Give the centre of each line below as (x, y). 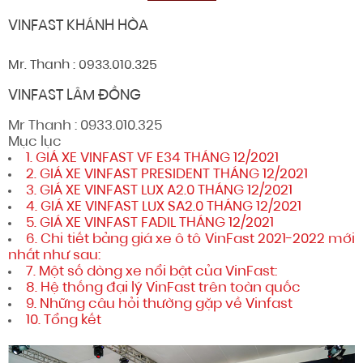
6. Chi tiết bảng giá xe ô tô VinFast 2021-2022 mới (191, 239)
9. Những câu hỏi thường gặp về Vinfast (159, 304)
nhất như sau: (54, 256)
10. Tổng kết (64, 320)
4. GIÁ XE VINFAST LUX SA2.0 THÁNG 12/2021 (164, 207)
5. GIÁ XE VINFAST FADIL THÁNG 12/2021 (150, 223)
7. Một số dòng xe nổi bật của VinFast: (152, 272)
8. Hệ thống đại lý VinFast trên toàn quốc (163, 288)
